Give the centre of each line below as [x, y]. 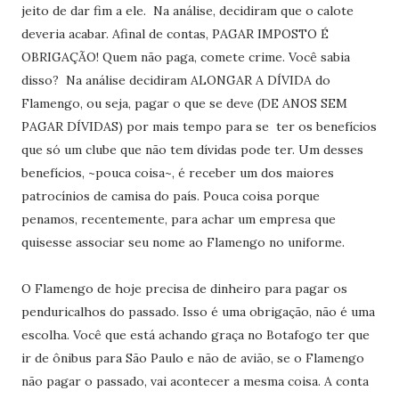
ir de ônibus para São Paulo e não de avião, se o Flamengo [192, 358]
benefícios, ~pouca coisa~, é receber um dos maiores [177, 173]
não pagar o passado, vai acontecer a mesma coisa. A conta [195, 381]
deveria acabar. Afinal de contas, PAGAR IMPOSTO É [175, 34]
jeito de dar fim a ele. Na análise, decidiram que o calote [187, 11]
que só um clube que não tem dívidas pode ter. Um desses [192, 150]
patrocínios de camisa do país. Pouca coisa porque [170, 196]
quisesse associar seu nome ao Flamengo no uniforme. [183, 242]
